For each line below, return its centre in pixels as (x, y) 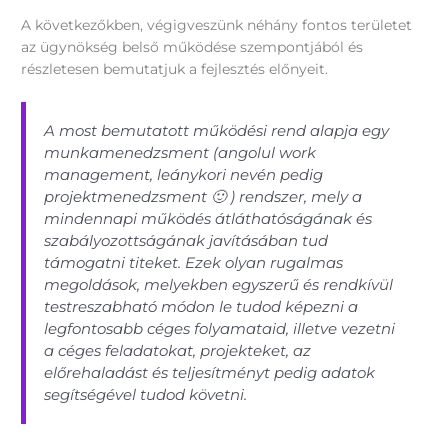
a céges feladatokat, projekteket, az (178, 350)
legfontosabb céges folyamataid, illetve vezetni (220, 328)
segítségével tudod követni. (146, 394)
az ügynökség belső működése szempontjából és (192, 46)
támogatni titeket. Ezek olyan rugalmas (194, 262)
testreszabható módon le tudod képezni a (201, 306)
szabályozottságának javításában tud (186, 240)
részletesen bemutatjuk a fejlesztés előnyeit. (175, 68)
